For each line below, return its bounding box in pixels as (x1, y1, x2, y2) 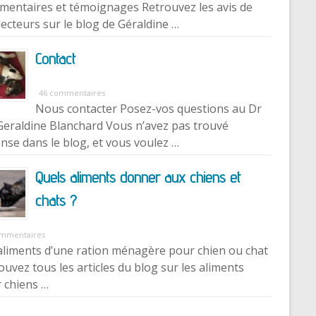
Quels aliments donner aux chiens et (35, 167, 241, 186)
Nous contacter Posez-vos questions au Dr (35, 100, 262, 116)
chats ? (35, 190, 77, 209)
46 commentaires (39, 87, 105, 98)
